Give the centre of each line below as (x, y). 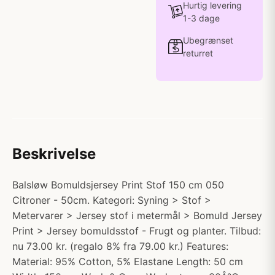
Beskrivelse (54, 154)
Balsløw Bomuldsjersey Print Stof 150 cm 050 (118, 185)
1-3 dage (201, 18)
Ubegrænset (208, 40)
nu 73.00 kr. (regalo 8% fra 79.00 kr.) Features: (120, 246)
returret (198, 53)
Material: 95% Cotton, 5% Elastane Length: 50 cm (128, 261)
